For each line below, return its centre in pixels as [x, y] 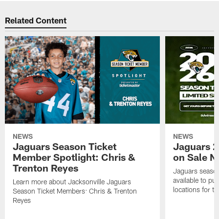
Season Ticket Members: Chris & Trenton [75, 191]
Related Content [36, 20]
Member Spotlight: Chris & [74, 157]
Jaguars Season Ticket [65, 146]
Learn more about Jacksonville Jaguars [72, 181]
